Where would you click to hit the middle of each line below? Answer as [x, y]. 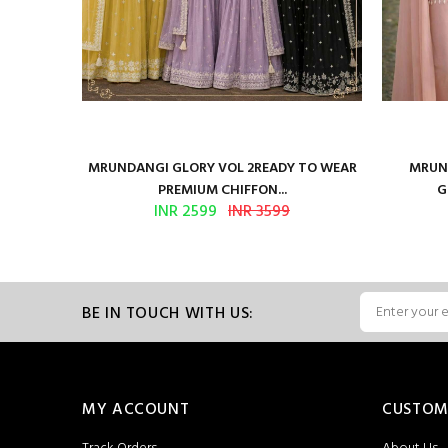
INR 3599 [259, 212]
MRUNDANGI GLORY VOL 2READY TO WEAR [222, 168]
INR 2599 [185, 212]
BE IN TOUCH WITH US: [168, 313]
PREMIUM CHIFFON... [222, 190]
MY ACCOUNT [136, 410]
